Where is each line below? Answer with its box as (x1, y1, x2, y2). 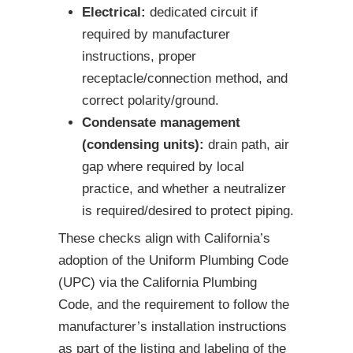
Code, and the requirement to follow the (58, 297, 289, 313)
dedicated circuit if (146, 5, 258, 20)
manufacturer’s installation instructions (58, 319, 287, 335)
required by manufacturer (82, 27, 230, 43)
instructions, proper (82, 49, 196, 65)
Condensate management (82, 115, 240, 131)
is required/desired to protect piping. (82, 203, 294, 219)
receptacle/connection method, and (82, 71, 288, 87)
